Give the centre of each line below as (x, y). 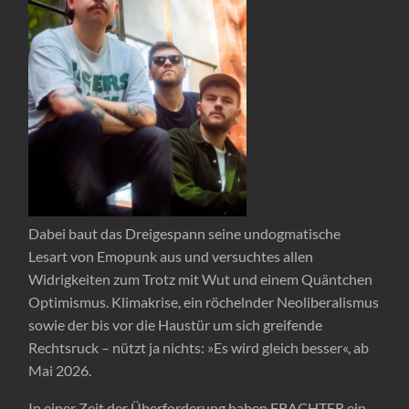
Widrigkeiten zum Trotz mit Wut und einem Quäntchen (201, 279)
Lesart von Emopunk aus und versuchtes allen (171, 257)
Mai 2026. (60, 371)
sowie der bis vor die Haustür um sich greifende (176, 325)
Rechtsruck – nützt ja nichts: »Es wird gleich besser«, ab (199, 348)
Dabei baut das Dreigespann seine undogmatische (185, 234)
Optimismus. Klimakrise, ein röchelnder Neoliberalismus (204, 302)
